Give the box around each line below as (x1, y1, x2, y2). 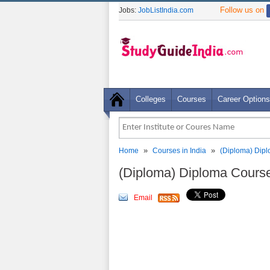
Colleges (136, 95, 166, 104)
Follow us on (220, 5, 266, 14)
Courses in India (152, 146, 206, 155)
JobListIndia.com (138, 6, 193, 14)
